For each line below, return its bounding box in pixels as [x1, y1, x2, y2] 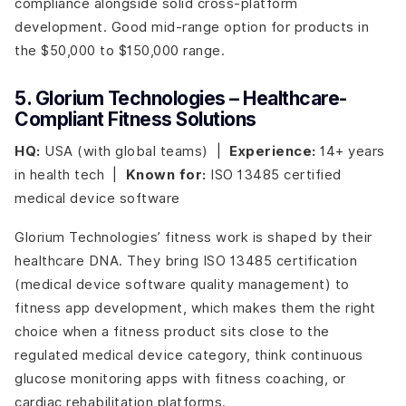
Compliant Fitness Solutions [14, 108, 256, 131]
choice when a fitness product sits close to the [14, 324, 330, 340]
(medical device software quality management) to [14, 276, 350, 293]
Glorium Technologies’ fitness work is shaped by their [14, 229, 372, 246]
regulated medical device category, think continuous [14, 347, 363, 363]
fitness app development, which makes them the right [14, 300, 376, 316]
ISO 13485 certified [206, 166, 342, 182]
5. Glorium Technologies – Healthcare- [14, 87, 347, 111]
